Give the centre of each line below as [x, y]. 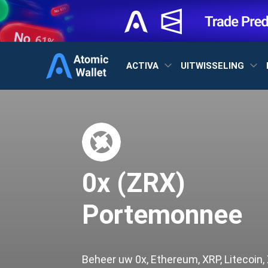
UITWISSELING [214, 66]
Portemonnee [162, 215]
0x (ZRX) [134, 183]
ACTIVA [144, 66]
